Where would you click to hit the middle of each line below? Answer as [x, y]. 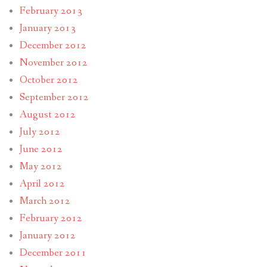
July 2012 [40, 132]
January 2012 [47, 236]
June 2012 [41, 150]
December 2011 [53, 253]
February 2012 [51, 219]
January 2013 [47, 29]
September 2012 [54, 98]
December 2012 [53, 46]
